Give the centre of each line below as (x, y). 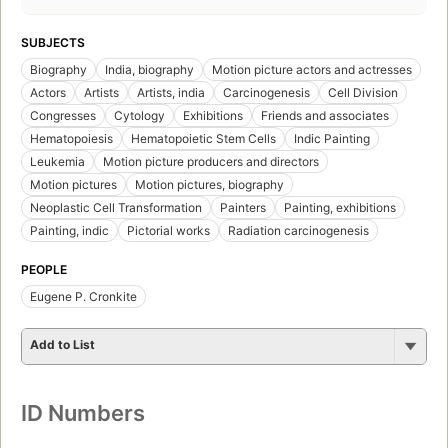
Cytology (139, 115)
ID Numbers (83, 412)
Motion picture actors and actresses (312, 69)
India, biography (149, 69)
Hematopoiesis (71, 138)
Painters (243, 207)
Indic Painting (332, 138)
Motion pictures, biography (209, 184)
